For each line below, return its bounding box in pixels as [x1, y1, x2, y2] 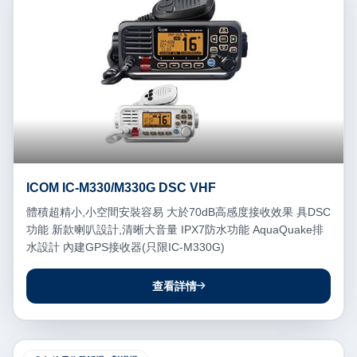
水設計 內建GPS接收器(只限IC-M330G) [26, 241, 225, 254]
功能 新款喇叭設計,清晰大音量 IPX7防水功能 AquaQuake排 [26, 223, 324, 237]
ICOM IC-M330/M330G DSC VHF [26, 181, 216, 195]
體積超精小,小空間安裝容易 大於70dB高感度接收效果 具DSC [26, 206, 331, 219]
